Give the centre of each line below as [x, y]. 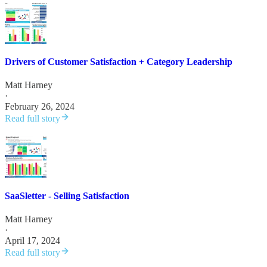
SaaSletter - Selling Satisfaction [67, 195]
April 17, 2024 [32, 240]
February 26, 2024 [40, 107]
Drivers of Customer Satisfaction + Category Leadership [119, 62]
